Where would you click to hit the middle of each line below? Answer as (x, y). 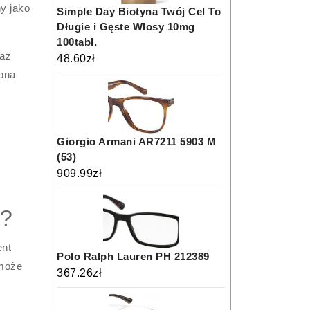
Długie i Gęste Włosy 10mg (126, 27)
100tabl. (77, 42)
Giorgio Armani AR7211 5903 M (137, 142)
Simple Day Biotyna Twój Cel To (139, 11)
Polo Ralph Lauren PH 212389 (133, 256)
